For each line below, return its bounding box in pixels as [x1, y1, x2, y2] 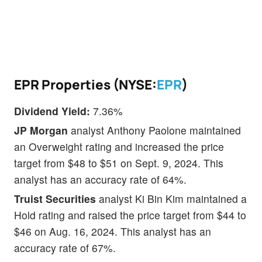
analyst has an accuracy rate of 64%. [14, 172, 187, 187]
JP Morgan [14, 123, 71, 138]
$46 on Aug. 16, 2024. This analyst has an [14, 224, 211, 239]
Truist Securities [14, 191, 99, 206]
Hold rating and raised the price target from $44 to [14, 208, 246, 223]
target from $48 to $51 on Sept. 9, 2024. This [14, 156, 223, 171]
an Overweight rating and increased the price [14, 139, 224, 154]
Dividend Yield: [14, 104, 90, 119]
